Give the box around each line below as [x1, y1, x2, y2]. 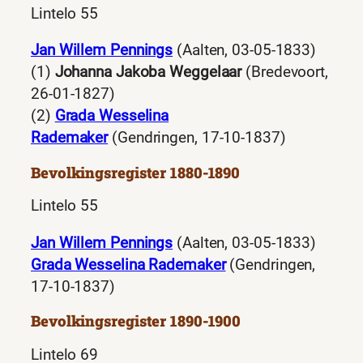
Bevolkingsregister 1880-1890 [31, 162, 241, 182]
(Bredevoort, [241, 63, 328, 82]
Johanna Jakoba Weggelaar [54, 63, 242, 82]
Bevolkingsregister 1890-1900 [31, 311, 241, 331]
